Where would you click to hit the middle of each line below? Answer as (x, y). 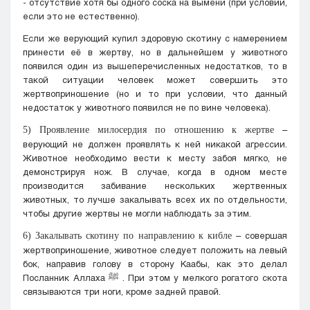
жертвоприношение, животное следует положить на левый (155, 249)
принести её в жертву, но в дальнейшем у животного (155, 52)
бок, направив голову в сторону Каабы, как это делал (155, 263)
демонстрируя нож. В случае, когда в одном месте (155, 171)
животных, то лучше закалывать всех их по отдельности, (155, 199)
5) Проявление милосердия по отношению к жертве (153, 129)
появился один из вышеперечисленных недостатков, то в (155, 65)
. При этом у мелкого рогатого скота (203, 277)
